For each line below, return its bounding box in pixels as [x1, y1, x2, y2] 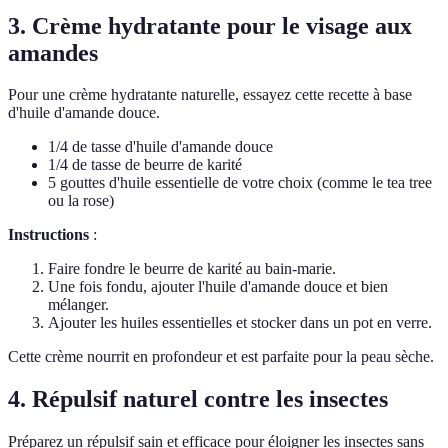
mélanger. [48, 296, 109, 314]
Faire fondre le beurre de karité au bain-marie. [48, 260, 336, 278]
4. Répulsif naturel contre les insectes [8, 386, 388, 413]
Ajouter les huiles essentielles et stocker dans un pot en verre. [48, 314, 432, 332]
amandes [8, 39, 98, 66]
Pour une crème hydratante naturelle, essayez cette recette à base [8, 86, 412, 104]
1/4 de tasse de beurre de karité [48, 156, 242, 174]
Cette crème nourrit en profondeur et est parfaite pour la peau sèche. [8, 348, 434, 366]
